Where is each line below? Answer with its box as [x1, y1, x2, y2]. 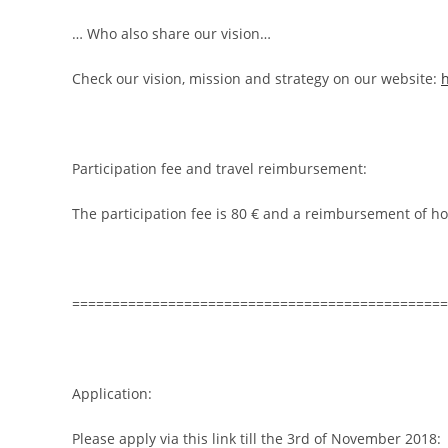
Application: [72, 384, 152, 403]
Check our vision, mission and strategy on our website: [72, 69, 441, 88]
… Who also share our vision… [72, 24, 271, 43]
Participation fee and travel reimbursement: [72, 159, 367, 178]
